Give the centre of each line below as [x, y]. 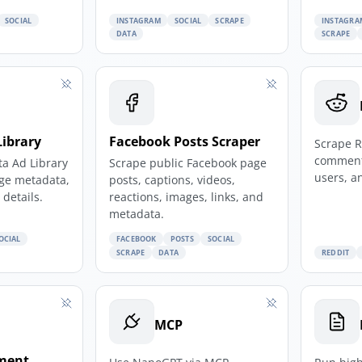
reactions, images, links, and [187, 197]
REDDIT [336, 253]
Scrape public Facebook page [188, 163]
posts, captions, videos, [173, 180]
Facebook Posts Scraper [185, 142]
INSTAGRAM [138, 20]
